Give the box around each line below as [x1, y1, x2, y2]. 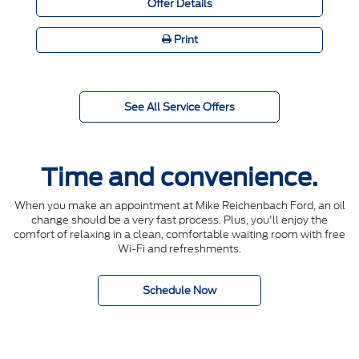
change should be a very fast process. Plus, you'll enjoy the [31, 212, 328, 228]
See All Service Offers [124, 99, 235, 115]
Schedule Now [143, 282, 216, 298]
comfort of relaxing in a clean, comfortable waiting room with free [14, 226, 345, 242]
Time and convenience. [41, 162, 318, 192]
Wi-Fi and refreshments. [118, 240, 241, 256]
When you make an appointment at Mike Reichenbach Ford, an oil [14, 197, 345, 213]
